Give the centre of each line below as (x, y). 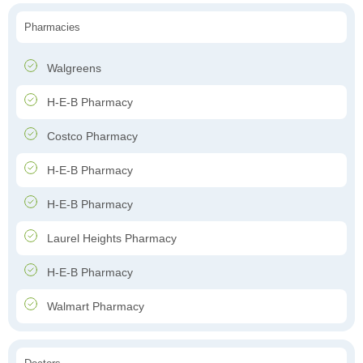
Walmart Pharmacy (94, 307)
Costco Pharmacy (91, 137)
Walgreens (73, 68)
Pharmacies (52, 28)
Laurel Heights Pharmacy (110, 239)
